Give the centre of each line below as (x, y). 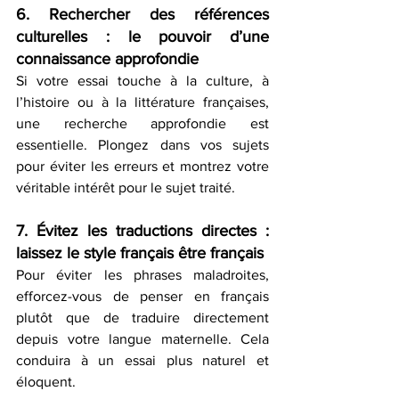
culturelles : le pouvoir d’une (142, 37)
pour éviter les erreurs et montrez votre (142, 167)
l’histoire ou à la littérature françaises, (142, 102)
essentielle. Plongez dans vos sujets (142, 145)
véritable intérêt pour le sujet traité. (126, 188)
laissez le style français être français (140, 253)
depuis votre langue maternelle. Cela (142, 339)
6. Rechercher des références (142, 15)
